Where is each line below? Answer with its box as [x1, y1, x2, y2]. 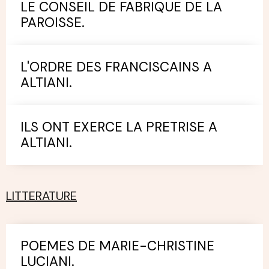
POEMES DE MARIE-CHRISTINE [20, 237, 214, 255]
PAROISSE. [20, 14, 85, 31]
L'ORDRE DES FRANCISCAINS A [20, 58, 212, 76]
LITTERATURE [6, 188, 77, 204]
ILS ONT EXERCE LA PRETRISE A [20, 118, 217, 136]
